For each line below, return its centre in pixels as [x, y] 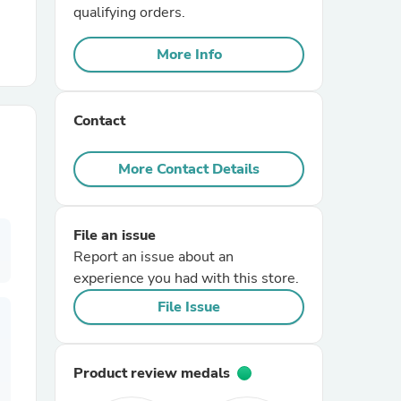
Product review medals [152, 373]
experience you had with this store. [186, 278]
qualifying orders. [129, 13]
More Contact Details [189, 169]
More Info [189, 55]
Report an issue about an [154, 257]
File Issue [189, 307]
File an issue [115, 235]
